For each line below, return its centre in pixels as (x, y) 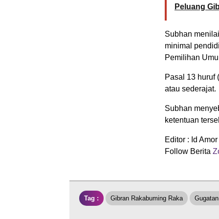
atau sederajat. (190, 88)
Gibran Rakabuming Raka (147, 198)
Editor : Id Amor (191, 139)
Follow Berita (188, 151)
